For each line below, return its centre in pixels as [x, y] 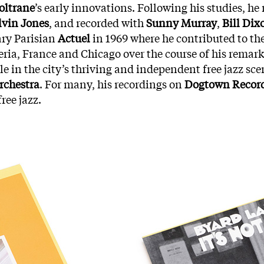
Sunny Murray [181, 22]
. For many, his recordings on [112, 84]
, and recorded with [98, 22]
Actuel [75, 38]
